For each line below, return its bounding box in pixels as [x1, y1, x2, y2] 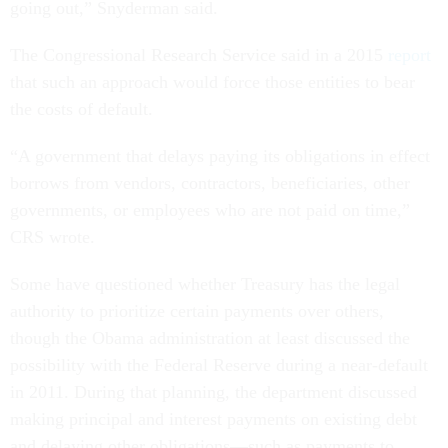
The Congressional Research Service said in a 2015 [10, 45, 388, 66]
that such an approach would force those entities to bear [10, 72, 415, 93]
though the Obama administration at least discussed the [10, 328, 410, 349]
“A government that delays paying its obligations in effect [10, 146, 430, 167]
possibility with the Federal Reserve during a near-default [10, 355, 428, 376]
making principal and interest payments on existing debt [10, 409, 417, 430]
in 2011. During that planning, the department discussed [10, 382, 417, 403]
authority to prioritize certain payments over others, [10, 301, 384, 322]
